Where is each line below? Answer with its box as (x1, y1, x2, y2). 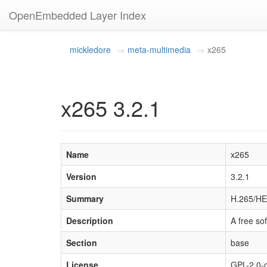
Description (66, 215, 113, 226)
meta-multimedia (128, 44, 191, 55)
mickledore (70, 44, 111, 55)
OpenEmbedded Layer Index (9, 7, 146, 23)
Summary (66, 193, 104, 204)
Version (66, 170, 97, 182)
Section (66, 237, 97, 249)
